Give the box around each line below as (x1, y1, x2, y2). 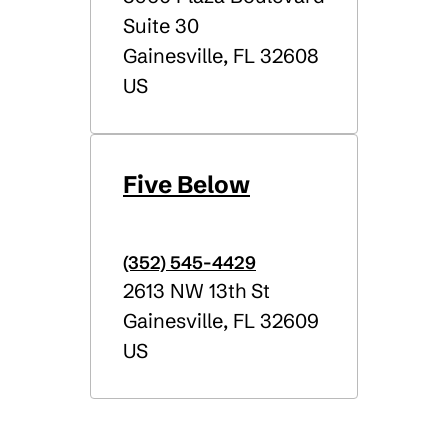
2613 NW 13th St (123, 278, 270, 303)
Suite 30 (123, 13, 199, 38)
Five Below (123, 170, 250, 199)
